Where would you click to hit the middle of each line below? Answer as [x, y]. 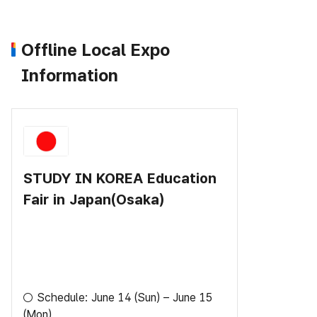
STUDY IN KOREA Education [120, 178]
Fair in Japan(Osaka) [94, 199]
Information [70, 76]
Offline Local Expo [96, 50]
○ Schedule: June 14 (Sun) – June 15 [118, 297]
